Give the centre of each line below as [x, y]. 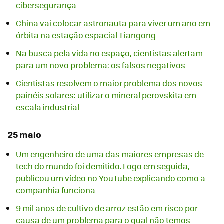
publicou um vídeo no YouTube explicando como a [111, 178]
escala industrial [48, 107]
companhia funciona [56, 190]
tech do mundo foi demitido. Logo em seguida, [103, 166]
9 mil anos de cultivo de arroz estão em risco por [107, 208]
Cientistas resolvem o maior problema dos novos [109, 83]
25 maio [25, 135]
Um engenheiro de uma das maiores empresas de [110, 154]
